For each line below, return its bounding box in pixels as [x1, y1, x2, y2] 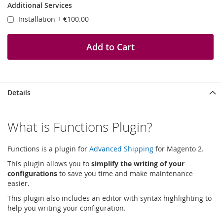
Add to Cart [86, 40, 135, 53]
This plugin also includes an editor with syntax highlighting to [7, 193, 212, 203]
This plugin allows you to [7, 158, 91, 168]
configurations [7, 168, 57, 178]
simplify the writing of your [91, 158, 184, 168]
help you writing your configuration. [7, 203, 126, 213]
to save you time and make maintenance [57, 168, 193, 178]
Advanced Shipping [89, 144, 153, 153]
